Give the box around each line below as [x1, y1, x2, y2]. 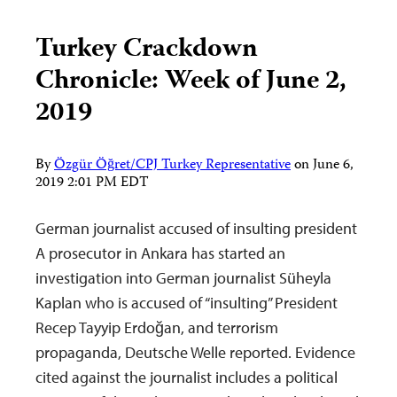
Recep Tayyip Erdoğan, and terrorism [35, 317, 278, 339]
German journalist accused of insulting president [35, 218, 357, 239]
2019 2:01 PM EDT [35, 172, 149, 196]
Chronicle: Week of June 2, [35, 60, 346, 105]
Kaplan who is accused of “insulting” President [35, 292, 338, 314]
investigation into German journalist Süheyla [35, 268, 331, 289]
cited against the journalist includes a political [35, 367, 338, 388]
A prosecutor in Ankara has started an [35, 243, 285, 264]
